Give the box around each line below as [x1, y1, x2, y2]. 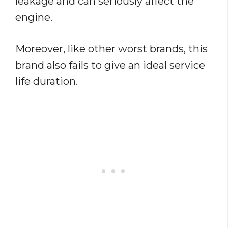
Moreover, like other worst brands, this [15, 43, 208, 55]
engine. [15, 11, 52, 24]
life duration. [15, 75, 78, 88]
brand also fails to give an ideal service [15, 59, 205, 72]
